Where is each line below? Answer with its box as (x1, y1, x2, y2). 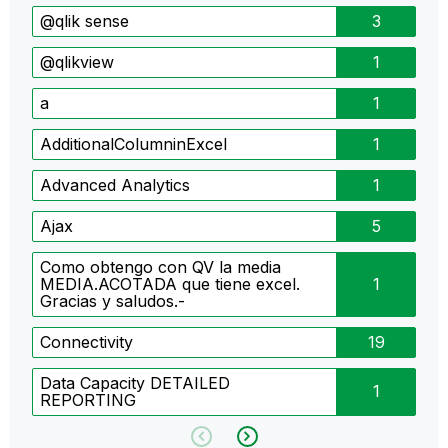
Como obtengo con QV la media (40, 256, 281, 277)
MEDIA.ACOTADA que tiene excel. (40, 273, 300, 294)
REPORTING (40, 389, 136, 410)
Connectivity (40, 331, 133, 352)
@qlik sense (40, 10, 129, 31)
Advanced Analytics (40, 174, 190, 195)
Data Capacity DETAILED (40, 372, 230, 393)
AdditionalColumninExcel (40, 133, 227, 154)
